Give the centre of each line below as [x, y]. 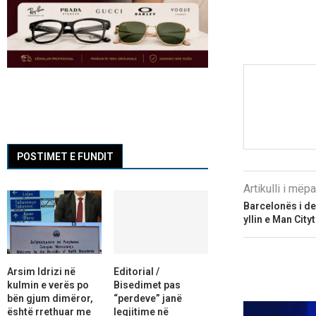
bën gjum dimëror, [50, 298]
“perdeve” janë [147, 298]
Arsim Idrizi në [41, 271]
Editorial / [136, 271]
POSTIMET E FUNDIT [65, 157]
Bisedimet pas [147, 285]
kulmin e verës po [48, 285]
